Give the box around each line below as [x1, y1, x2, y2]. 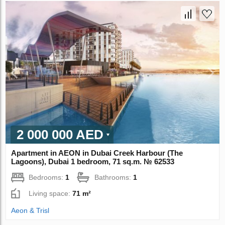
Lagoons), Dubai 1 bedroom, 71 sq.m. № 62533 [11, 157, 175, 166]
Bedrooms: [29, 173, 66, 181]
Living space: [29, 189, 73, 197]
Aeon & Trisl [11, 206, 50, 214]
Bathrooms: [94, 173, 134, 181]
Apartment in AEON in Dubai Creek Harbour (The [11, 148, 183, 157]
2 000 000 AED [17, 127, 104, 142]
